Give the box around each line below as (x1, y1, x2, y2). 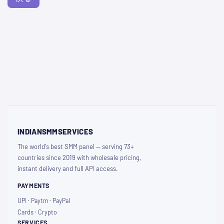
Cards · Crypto (17, 208, 57, 216)
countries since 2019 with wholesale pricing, (17, 153, 141, 162)
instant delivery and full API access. (17, 164, 118, 173)
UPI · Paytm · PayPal (17, 196, 70, 205)
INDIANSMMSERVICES (17, 127, 93, 136)
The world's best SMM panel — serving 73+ (17, 142, 134, 151)
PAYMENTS (17, 181, 49, 190)
